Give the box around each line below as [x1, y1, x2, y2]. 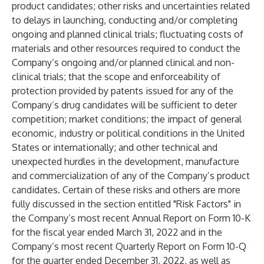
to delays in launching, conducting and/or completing [12, 14, 237, 26]
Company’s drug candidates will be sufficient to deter [12, 99, 237, 111]
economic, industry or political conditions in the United [12, 127, 245, 139]
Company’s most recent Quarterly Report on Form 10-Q [12, 240, 246, 252]
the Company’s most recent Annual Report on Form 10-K [12, 212, 250, 224]
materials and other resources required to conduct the [12, 42, 240, 54]
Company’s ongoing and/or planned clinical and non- [12, 57, 235, 68]
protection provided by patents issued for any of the [12, 85, 233, 97]
